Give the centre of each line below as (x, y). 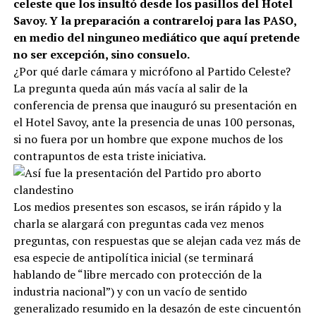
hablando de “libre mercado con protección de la (137, 274)
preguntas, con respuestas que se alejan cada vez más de (157, 240)
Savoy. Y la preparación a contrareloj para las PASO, (154, 20)
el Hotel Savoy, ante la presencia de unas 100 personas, (154, 122)
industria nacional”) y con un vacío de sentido (130, 291)
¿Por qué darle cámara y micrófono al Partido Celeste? (152, 71)
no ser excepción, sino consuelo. (101, 54)
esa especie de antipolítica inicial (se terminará (133, 257)
